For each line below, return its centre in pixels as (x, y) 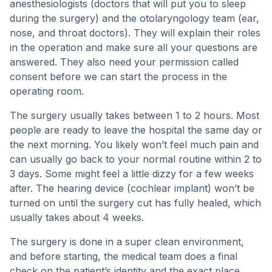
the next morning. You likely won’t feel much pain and (134, 144)
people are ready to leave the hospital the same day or (136, 130)
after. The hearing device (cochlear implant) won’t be (132, 188)
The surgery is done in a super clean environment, (127, 242)
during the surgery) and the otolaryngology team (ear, (134, 18)
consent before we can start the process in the (118, 76)
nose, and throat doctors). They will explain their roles (135, 33)
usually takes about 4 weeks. (77, 217)
